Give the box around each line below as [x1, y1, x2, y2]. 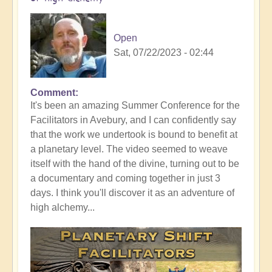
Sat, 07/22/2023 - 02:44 [114, 47, 214, 58]
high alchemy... [30, 202, 95, 213]
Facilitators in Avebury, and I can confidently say [30, 115, 236, 126]
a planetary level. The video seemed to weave [30, 144, 228, 155]
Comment [30, 87, 75, 98]
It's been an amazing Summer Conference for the [30, 100, 240, 111]
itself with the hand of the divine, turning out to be [30, 158, 239, 169]
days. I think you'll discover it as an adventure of [30, 188, 234, 199]
